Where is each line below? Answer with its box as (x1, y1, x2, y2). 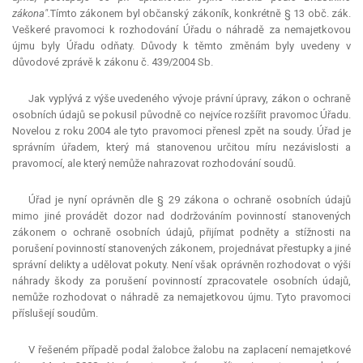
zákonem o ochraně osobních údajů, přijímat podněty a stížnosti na (12, 226, 351, 239)
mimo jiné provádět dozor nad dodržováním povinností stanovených (12, 210, 351, 223)
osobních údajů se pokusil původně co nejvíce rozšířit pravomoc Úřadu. (12, 109, 351, 122)
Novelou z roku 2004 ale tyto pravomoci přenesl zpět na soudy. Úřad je (12, 125, 351, 138)
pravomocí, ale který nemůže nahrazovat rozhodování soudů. (12, 157, 296, 170)
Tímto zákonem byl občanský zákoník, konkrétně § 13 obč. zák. (50, 7, 351, 20)
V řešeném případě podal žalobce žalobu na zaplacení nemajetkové (28, 344, 351, 357)
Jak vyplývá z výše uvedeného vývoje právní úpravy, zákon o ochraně (28, 92, 351, 105)
